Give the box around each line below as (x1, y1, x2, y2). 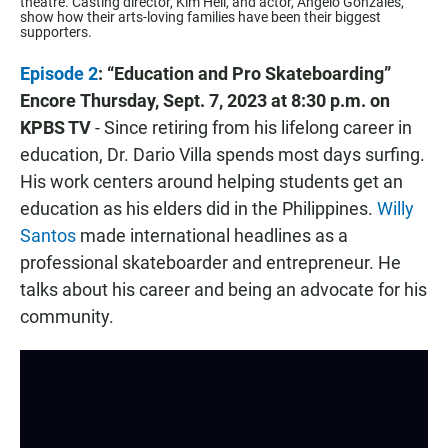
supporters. (20, 24, 92, 41)
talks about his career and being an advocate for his (20, 279, 427, 301)
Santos (20, 225, 76, 247)
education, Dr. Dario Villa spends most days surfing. (20, 144, 425, 166)
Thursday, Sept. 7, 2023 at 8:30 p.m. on (80, 90, 390, 112)
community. (20, 306, 114, 328)
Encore (20, 90, 76, 112)
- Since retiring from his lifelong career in (91, 117, 412, 139)
